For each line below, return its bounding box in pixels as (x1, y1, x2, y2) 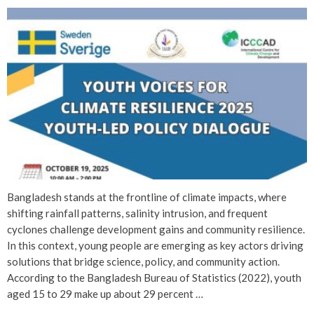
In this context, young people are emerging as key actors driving (7, 238, 303, 252)
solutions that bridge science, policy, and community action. (7, 254, 280, 268)
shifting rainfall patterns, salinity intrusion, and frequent (7, 206, 268, 219)
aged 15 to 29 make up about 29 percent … (7, 287, 203, 300)
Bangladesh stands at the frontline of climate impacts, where (7, 190, 287, 203)
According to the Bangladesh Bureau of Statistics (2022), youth (7, 271, 301, 284)
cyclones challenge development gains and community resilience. (7, 222, 305, 235)
